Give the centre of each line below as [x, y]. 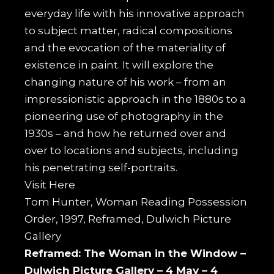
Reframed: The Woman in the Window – [135, 253]
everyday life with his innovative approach [135, 13]
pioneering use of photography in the [124, 116]
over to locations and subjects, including [132, 150]
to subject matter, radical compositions [129, 30]
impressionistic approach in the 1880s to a [135, 99]
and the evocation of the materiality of [125, 47]
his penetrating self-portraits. [101, 167]
